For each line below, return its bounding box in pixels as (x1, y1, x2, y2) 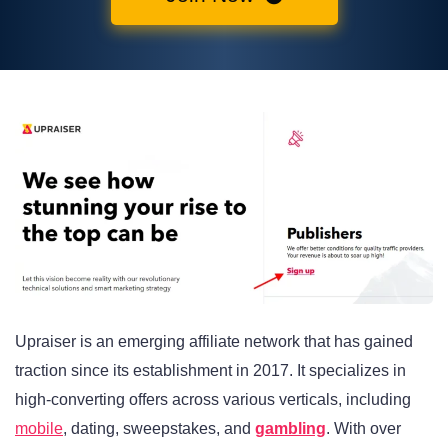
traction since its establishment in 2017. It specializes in (15, 362, 406, 380)
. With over (326, 420, 401, 438)
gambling (255, 420, 326, 438)
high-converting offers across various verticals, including (15, 391, 411, 409)
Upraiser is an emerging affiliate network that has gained (15, 333, 413, 351)
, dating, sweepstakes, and (63, 420, 255, 438)
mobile (15, 420, 63, 438)
